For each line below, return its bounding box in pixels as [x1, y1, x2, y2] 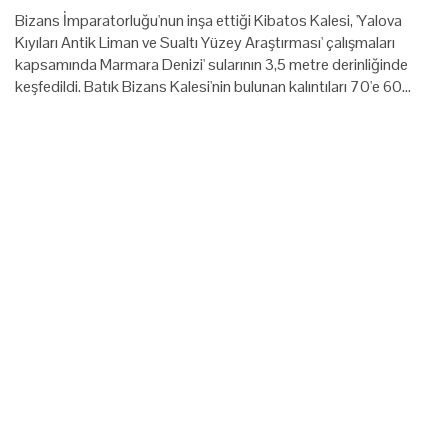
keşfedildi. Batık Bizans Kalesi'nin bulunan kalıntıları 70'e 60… [15, 75, 411, 97]
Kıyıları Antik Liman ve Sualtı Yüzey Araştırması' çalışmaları [15, 31, 395, 53]
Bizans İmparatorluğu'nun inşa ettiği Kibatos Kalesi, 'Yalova [15, 9, 402, 31]
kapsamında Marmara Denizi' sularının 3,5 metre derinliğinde [15, 53, 408, 75]
